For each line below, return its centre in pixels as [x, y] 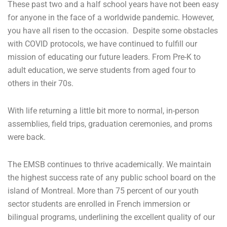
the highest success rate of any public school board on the [111, 177]
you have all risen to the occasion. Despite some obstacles [113, 30]
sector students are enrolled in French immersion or [99, 204]
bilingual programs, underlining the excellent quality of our [111, 217]
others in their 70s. [41, 83]
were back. [27, 137]
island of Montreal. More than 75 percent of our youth [103, 191]
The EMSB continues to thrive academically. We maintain [109, 164]
